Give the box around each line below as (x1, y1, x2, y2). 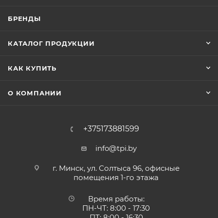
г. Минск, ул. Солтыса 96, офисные (53, 163, 180, 173)
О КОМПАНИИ (8, 89, 62, 97)
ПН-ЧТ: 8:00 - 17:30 (82, 203, 150, 213)
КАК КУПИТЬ (8, 64, 56, 73)
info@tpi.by (95, 144, 137, 153)
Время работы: (88, 194, 145, 204)
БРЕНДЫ (8, 15, 41, 23)
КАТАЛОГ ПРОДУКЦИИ (8, 39, 95, 48)
